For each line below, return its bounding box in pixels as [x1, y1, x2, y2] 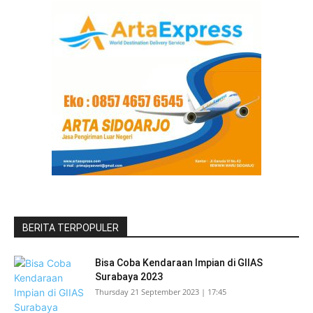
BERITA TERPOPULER [22, 222, 119, 233]
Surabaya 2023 [95, 271, 163, 282]
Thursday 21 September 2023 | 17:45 [95, 286, 226, 297]
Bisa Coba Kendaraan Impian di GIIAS [95, 257, 263, 268]
